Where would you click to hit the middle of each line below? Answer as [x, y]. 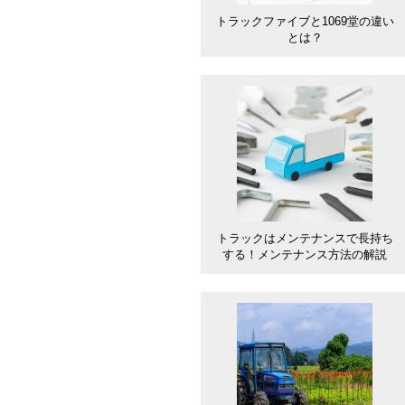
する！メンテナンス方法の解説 [305, 254]
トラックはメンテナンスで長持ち [305, 238]
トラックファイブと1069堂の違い [305, 21]
